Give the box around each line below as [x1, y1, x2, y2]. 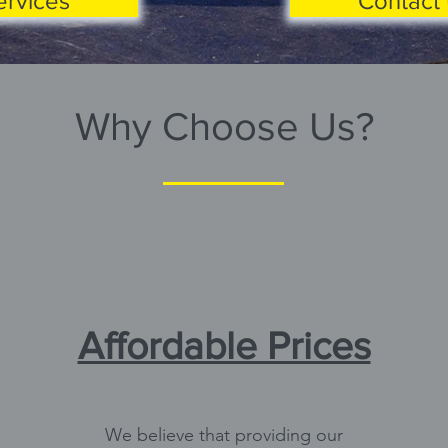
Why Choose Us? [74, 104, 374, 148]
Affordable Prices [77, 324, 371, 367]
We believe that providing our [105, 424, 343, 446]
